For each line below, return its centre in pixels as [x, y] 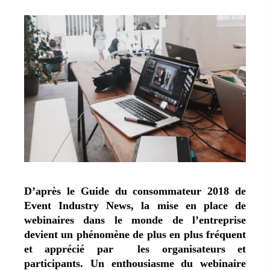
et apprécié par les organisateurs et [135, 249]
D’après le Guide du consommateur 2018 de [135, 191]
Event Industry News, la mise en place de [135, 206]
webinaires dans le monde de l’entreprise [135, 220]
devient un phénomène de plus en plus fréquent [135, 235]
